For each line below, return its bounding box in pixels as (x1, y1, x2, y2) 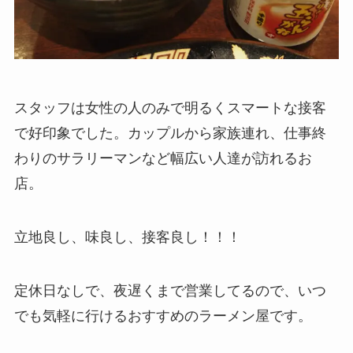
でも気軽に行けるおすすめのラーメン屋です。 (13, 307, 312, 324)
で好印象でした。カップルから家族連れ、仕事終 (13, 125, 326, 142)
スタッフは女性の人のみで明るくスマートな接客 (13, 100, 326, 117)
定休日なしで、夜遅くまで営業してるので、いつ (13, 282, 326, 299)
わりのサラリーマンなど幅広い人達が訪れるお (13, 150, 312, 167)
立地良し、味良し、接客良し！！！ (13, 229, 241, 245)
